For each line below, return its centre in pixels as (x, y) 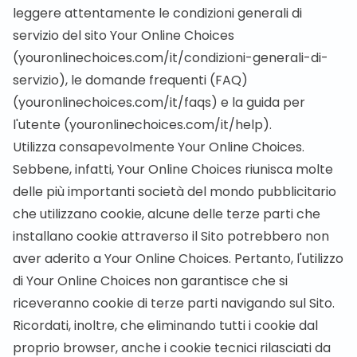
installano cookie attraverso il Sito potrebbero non (171, 236)
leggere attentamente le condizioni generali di (157, 13)
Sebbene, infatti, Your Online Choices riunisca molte (173, 169)
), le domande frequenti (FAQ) (153, 80)
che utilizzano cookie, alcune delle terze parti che (167, 214)
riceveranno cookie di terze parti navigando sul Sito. (174, 303)
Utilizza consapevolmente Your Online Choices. (159, 147)
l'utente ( (41, 125)
